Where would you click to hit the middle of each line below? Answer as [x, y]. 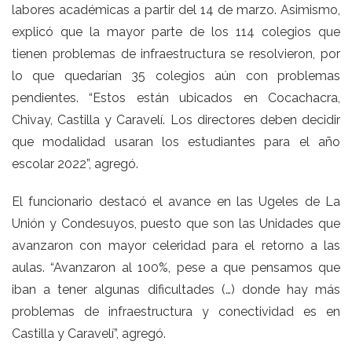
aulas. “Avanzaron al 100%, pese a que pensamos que [176, 267]
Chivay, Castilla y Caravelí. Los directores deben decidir [176, 119]
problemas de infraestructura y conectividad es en [176, 311]
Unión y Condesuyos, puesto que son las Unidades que [176, 223]
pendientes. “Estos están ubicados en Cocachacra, [176, 97]
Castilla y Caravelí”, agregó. [89, 333]
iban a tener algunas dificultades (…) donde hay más [176, 289]
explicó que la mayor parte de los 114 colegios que [176, 31]
